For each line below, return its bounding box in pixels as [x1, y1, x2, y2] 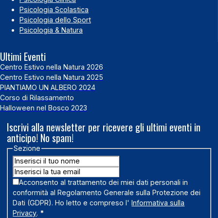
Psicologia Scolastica [19, 5, 89, 14]
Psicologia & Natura [19, 25, 83, 34]
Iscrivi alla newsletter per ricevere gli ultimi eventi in [6, 120, 200, 135]
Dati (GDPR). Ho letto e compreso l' [13, 199, 132, 207]
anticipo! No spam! [6, 130, 73, 145]
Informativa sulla [131, 199, 185, 207]
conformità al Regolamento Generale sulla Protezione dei [13, 188, 201, 197]
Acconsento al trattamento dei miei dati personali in [19, 178, 188, 187]
